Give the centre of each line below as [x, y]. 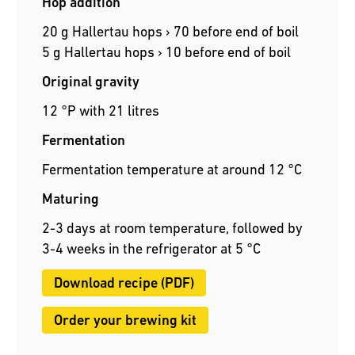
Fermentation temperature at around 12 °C [172, 170]
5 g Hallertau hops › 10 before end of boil [167, 52]
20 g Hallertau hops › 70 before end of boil [171, 32]
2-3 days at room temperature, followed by [173, 228]
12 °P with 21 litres [101, 111]
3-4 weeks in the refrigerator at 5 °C [152, 249]
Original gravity [91, 82]
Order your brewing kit [126, 320]
